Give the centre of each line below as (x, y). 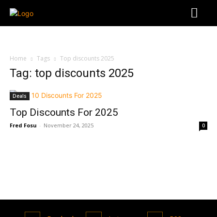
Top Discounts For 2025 (64, 112)
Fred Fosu (23, 125)
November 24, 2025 (69, 125)
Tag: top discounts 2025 (72, 73)
